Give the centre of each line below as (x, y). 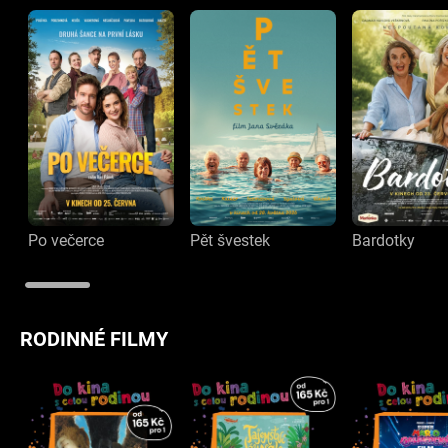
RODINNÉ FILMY (94, 339)
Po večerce (66, 241)
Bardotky (384, 241)
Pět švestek (230, 241)
